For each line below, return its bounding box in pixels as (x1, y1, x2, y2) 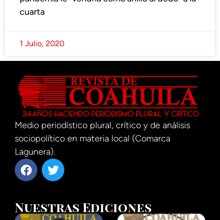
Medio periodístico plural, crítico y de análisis (15, 120, 190, 131)
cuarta (20, 6, 45, 18)
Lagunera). (15, 146, 55, 158)
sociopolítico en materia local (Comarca (15, 133, 170, 144)
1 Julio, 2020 (20, 39, 64, 49)
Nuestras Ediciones (15, 198, 152, 216)
